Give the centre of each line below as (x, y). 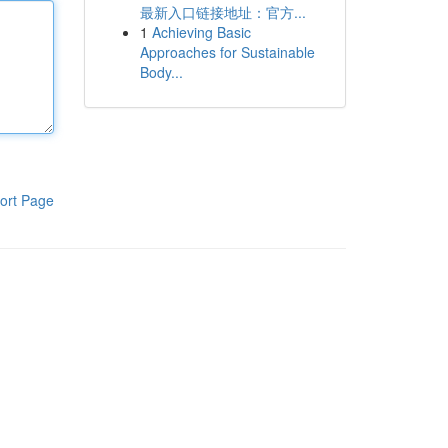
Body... (161, 72)
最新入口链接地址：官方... (222, 12)
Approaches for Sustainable (227, 52)
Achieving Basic (201, 32)
